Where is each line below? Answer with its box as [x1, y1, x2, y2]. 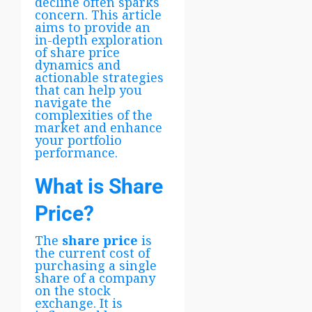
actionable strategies [35, 68, 164, 86]
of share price [35, 43, 120, 61]
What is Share [35, 173, 163, 198]
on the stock [35, 281, 111, 299]
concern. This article [35, 6, 162, 23]
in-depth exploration [35, 31, 163, 48]
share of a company [35, 269, 155, 286]
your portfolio [35, 131, 122, 148]
